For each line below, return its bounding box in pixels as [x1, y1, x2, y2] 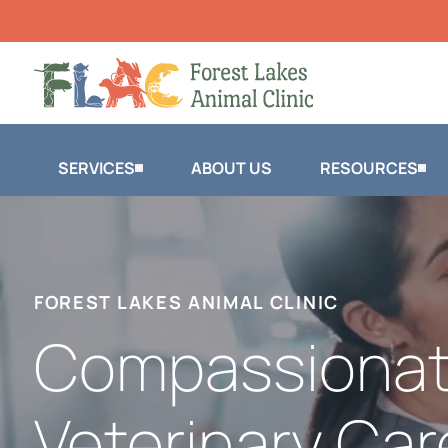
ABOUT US [191, 156, 272, 179]
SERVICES [58, 156, 135, 179]
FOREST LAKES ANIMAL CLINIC [34, 289, 339, 314]
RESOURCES [320, 156, 418, 179]
